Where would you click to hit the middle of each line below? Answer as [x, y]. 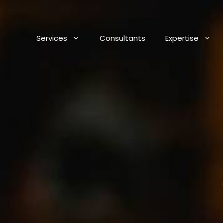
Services [52, 38]
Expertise [182, 38]
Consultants [122, 38]
